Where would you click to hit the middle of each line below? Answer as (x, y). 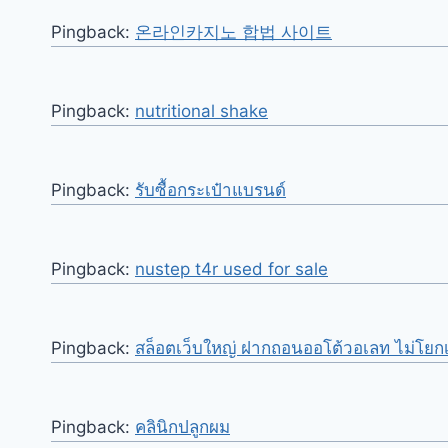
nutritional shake (201, 110)
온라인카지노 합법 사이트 (233, 31)
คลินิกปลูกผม (182, 426)
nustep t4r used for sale (231, 268)
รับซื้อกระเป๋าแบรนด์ (210, 189)
